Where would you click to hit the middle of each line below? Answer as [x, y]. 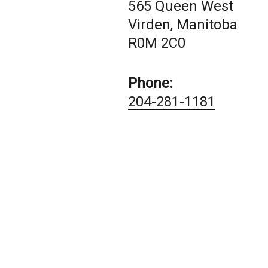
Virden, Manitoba [183, 25]
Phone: [150, 83]
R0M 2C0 [157, 43]
